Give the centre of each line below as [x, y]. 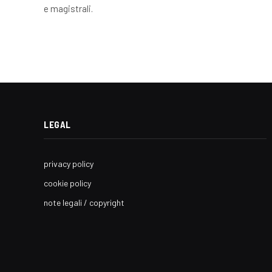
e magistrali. [68, 8]
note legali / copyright [84, 202]
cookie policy [67, 183]
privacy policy [69, 163]
